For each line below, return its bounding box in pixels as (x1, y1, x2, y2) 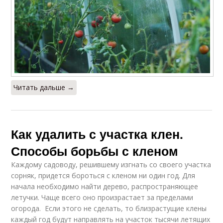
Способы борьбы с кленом (11, 141, 179, 160)
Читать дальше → (13, 82, 75, 92)
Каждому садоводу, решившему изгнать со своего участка (11, 159, 212, 169)
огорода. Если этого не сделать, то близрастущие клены (11, 203, 207, 213)
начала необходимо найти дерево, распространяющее (11, 181, 199, 191)
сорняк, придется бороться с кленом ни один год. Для (11, 170, 196, 180)
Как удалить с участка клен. (11, 124, 184, 143)
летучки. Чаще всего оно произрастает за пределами (11, 192, 194, 202)
